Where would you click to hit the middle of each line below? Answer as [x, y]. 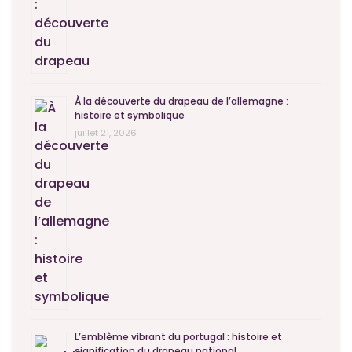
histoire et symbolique [130, 115]
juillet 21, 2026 [106, 133]
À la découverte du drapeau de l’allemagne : [181, 101]
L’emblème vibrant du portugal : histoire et [178, 337]
